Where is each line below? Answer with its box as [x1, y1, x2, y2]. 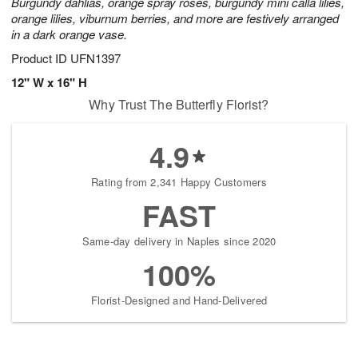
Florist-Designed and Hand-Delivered [90, 292, 268, 308]
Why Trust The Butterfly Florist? [89, 95, 269, 114]
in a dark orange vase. [11, 26, 127, 43]
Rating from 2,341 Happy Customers [91, 174, 267, 190]
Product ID [11, 50, 70, 67]
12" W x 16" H [11, 74, 87, 92]
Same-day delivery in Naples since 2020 [82, 233, 276, 249]
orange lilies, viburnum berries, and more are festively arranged [11, 10, 339, 27]
